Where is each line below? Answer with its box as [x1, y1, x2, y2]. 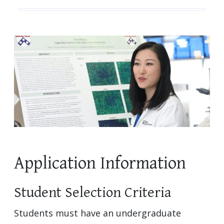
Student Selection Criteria [14, 183, 171, 201]
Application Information [14, 152, 186, 173]
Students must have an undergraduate [14, 206, 181, 219]
